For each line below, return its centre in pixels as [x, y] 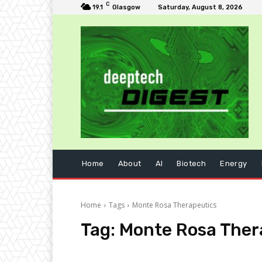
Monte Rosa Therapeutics [174, 205]
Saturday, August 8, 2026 [200, 7]
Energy [234, 164]
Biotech [192, 164]
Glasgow [126, 7]
